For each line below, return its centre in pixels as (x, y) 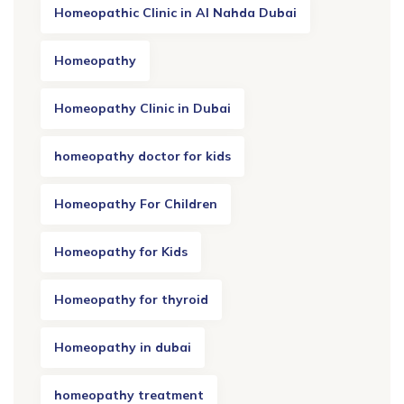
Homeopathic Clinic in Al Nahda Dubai (175, 13)
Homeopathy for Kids (121, 252)
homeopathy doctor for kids (142, 156)
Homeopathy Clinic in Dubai (142, 109)
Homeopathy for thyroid (131, 300)
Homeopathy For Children (136, 204)
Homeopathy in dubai (123, 348)
